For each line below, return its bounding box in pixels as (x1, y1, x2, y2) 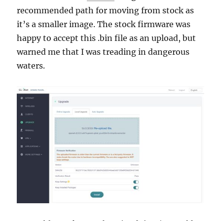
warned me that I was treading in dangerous (17, 47, 190, 57)
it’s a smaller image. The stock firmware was (17, 19, 191, 30)
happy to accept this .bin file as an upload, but (17, 33, 196, 43)
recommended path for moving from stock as (17, 5, 194, 16)
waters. (17, 61, 45, 71)
